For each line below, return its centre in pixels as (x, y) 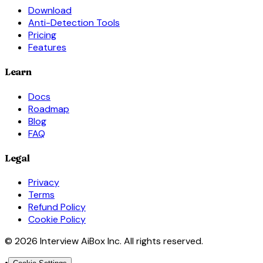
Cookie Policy (57, 220)
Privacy (44, 183)
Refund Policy (57, 207)
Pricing (42, 35)
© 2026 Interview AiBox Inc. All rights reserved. (104, 241)
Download (50, 10)
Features (47, 47)
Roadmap (49, 109)
